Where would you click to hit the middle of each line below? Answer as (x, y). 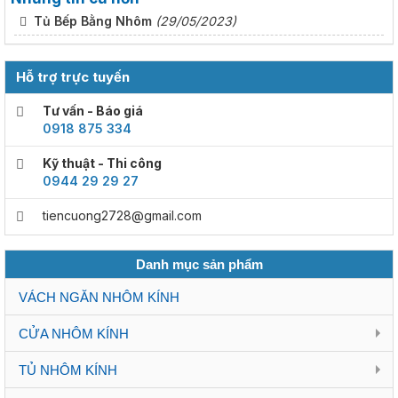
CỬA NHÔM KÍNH (74, 334)
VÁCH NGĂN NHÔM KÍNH (99, 298)
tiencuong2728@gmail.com (122, 216)
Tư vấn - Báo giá (93, 111)
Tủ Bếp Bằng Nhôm (91, 21)
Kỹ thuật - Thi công (102, 163)
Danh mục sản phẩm (199, 265)
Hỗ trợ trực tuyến (73, 77)
